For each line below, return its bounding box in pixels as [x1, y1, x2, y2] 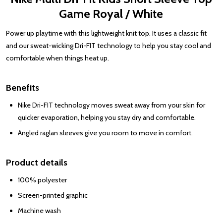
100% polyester [18, 175, 67, 185]
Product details [6, 157, 67, 168]
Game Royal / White [59, 6, 163, 21]
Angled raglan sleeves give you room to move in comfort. [18, 128, 193, 138]
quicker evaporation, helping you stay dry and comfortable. [18, 113, 196, 122]
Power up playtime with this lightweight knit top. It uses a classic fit [6, 29, 207, 38]
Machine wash [18, 206, 61, 216]
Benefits [6, 82, 39, 94]
